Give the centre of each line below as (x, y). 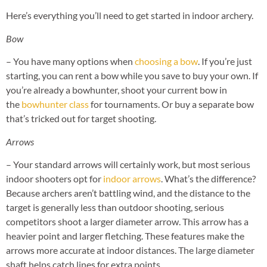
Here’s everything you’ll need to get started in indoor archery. (130, 15)
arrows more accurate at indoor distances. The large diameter (130, 250)
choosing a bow (166, 61)
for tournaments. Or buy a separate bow (171, 104)
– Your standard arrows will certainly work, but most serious (128, 164)
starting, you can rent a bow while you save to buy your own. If (132, 76)
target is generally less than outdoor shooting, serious (115, 207)
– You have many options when (70, 61)
